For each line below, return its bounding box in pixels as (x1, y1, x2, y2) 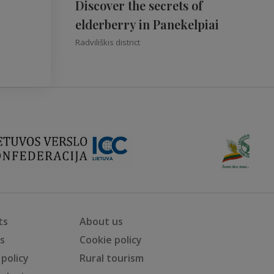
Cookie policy (79, 233, 142, 246)
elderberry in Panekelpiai (75, 16, 219, 32)
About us (79, 215, 123, 228)
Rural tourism (79, 251, 144, 265)
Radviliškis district (75, 37, 140, 48)
